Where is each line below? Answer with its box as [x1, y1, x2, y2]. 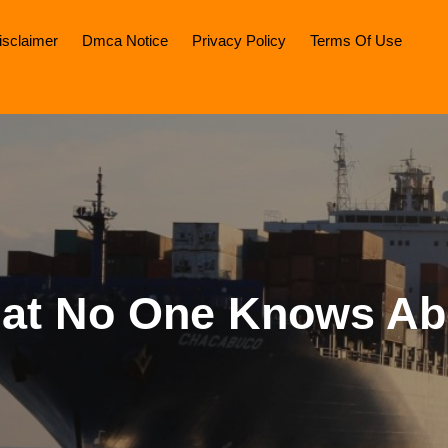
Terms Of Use [310, 32, 402, 49]
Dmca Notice [82, 32, 168, 49]
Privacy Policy [192, 32, 286, 49]
